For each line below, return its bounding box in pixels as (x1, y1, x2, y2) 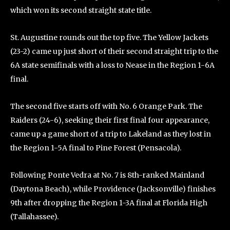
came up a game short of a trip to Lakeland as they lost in (10, 129, 211, 139)
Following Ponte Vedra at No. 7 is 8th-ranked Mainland (10, 170, 204, 180)
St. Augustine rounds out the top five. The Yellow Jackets (10, 32, 208, 42)
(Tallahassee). (10, 212, 59, 221)
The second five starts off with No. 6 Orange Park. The (10, 101, 202, 111)
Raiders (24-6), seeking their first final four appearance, (10, 115, 209, 125)
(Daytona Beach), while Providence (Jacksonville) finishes (10, 184, 216, 194)
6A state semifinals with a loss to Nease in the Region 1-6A (10, 60, 215, 70)
